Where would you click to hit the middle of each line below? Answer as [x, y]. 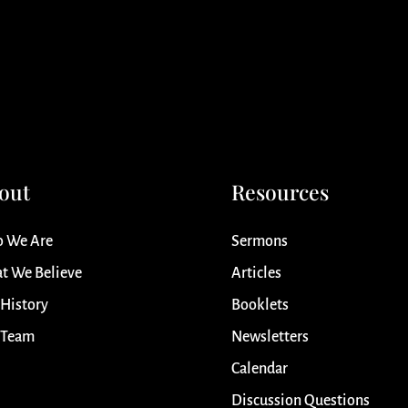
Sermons [259, 242]
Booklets [260, 306]
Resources [280, 192]
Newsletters [270, 337]
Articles [256, 274]
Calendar [259, 369]
